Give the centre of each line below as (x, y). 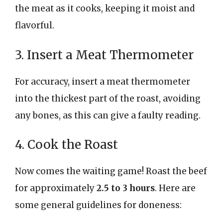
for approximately (56, 188)
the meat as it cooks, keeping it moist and (105, 8)
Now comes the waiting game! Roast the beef (111, 171)
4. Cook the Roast (66, 145)
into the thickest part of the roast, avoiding (108, 98)
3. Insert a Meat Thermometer (104, 55)
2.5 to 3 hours (126, 188)
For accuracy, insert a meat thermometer (103, 81)
